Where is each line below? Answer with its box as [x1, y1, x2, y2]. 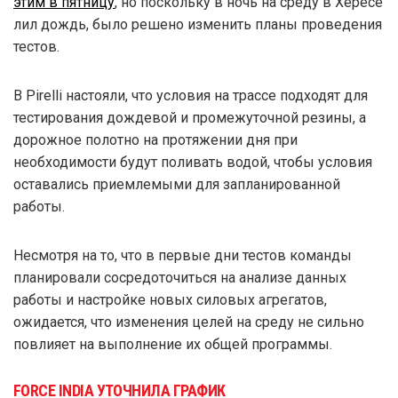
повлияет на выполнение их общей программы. [13, 335, 332, 353]
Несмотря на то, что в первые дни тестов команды [13, 246, 352, 264]
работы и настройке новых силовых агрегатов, [13, 291, 327, 308]
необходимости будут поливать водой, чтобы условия [13, 153, 372, 171]
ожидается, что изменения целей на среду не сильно [13, 313, 364, 330]
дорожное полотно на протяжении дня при [13, 131, 298, 148]
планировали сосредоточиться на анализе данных [13, 268, 346, 286]
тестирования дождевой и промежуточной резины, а [13, 108, 366, 126]
